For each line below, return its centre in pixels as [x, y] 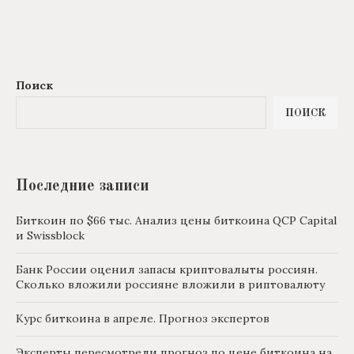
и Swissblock [50, 236]
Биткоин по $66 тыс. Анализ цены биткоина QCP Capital [176, 221]
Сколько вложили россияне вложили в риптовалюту [170, 285]
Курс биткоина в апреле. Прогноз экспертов [143, 319]
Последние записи [83, 187]
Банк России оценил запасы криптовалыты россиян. [167, 270]
